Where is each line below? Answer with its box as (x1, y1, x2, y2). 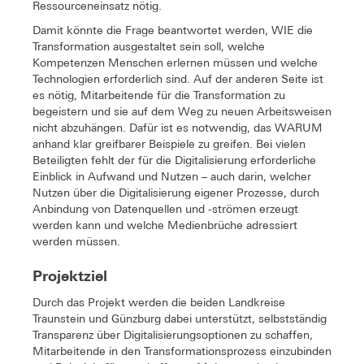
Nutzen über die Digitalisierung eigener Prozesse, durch (32, 185, 319, 199)
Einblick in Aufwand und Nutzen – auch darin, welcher (32, 169, 311, 183)
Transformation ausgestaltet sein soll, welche (32, 39, 265, 53)
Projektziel (32, 266, 107, 284)
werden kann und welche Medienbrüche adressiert (32, 218, 297, 232)
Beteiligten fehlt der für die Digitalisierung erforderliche (32, 153, 316, 167)
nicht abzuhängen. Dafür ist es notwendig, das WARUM (32, 120, 323, 134)
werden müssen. (32, 234, 120, 248)
